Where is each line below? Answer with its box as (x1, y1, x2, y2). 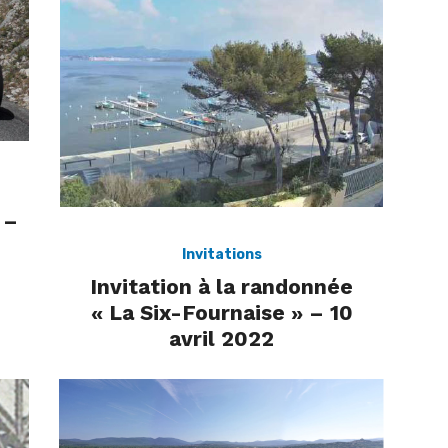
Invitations (181, 246, 262, 264)
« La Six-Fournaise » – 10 (90, 300, 353, 326)
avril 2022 (169, 326, 274, 352)
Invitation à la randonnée (90, 274, 353, 300)
